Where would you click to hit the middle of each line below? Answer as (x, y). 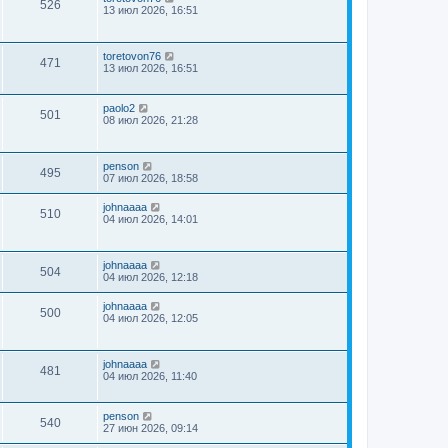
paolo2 (119, 107)
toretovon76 (132, 55)
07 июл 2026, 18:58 (150, 177)
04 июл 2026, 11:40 (150, 375)
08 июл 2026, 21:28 (150, 119)
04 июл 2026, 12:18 (150, 276)
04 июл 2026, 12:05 (150, 317)
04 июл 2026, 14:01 (150, 218)
